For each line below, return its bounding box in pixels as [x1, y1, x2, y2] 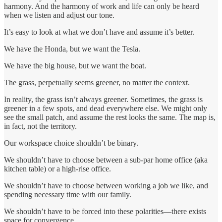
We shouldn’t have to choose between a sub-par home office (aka [4, 156, 208, 165]
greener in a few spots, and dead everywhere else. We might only [4, 104, 207, 113]
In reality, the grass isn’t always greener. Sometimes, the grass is [4, 95, 203, 104]
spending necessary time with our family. [4, 190, 131, 199]
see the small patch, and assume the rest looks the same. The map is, [4, 113, 216, 122]
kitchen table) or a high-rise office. [4, 165, 111, 173]
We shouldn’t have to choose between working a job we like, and [4, 181, 208, 190]
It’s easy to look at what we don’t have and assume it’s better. [4, 28, 194, 37]
